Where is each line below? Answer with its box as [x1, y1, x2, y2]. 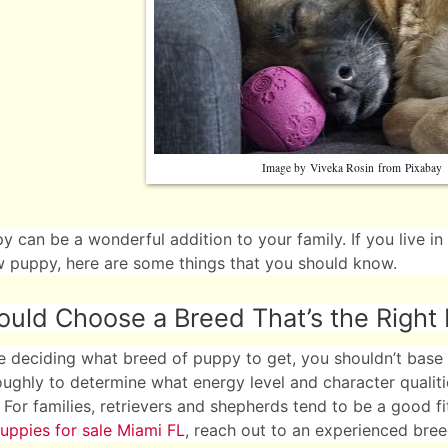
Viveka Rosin [310, 160, 374, 176]
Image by [262, 160, 310, 176]
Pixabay [405, 160, 442, 176]
